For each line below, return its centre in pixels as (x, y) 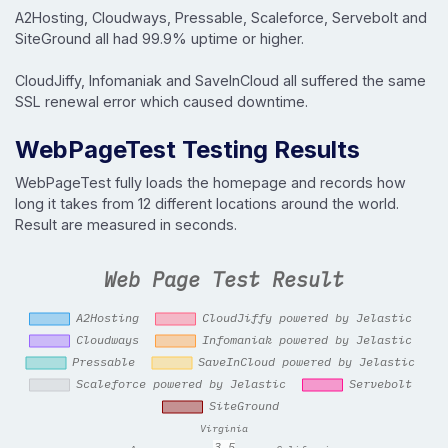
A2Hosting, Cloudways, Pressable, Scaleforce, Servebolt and (221, 17)
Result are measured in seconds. (126, 224)
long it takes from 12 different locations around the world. (207, 203)
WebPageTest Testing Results (187, 149)
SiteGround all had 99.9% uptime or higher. (159, 38)
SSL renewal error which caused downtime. (161, 101)
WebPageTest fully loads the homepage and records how (210, 182)
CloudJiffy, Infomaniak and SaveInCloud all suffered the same (220, 80)
